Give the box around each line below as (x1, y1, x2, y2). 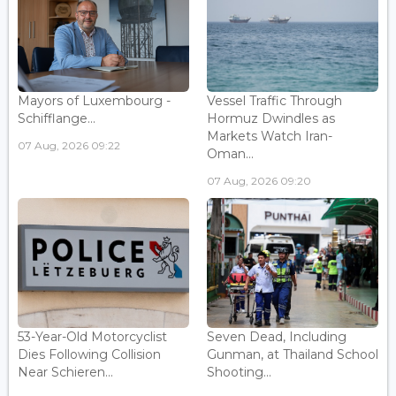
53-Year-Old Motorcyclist (18, 328, 167, 345)
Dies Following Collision (18, 346, 161, 362)
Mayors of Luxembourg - (18, 93, 171, 110)
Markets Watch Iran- (207, 128, 332, 145)
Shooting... (207, 363, 271, 380)
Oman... (207, 146, 254, 163)
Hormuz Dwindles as (207, 110, 335, 127)
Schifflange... (18, 110, 95, 127)
